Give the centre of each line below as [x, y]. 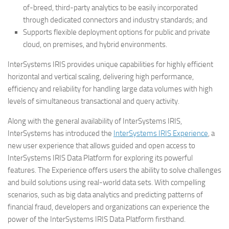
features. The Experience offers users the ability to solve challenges [114, 170]
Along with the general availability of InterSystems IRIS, [95, 121]
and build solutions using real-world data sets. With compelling [107, 182]
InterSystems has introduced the [61, 133]
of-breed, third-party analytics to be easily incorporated [110, 8]
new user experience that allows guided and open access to [101, 146]
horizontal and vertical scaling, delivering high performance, [101, 77]
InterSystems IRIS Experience [161, 133]
